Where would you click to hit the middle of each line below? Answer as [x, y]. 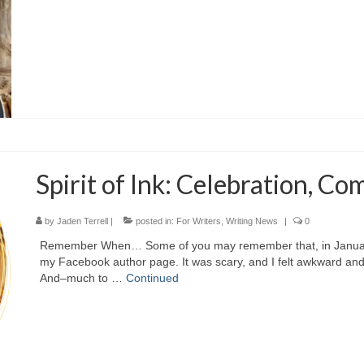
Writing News [252, 221]
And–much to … [83, 277]
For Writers [199, 221]
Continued [153, 277]
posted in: [155, 221]
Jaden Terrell [83, 221]
